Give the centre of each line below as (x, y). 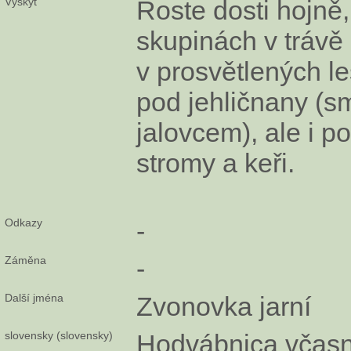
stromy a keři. (215, 163)
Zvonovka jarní (224, 306)
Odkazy (24, 222)
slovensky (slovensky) (59, 335)
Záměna (25, 260)
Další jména (34, 297)
